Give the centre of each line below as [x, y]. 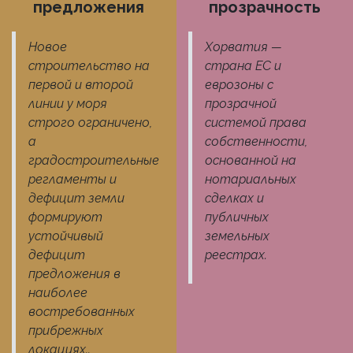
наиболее [58, 293]
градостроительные [94, 161]
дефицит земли [76, 199]
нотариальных [251, 180]
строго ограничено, [90, 123]
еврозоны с [239, 85]
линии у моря [68, 104]
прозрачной [241, 104]
